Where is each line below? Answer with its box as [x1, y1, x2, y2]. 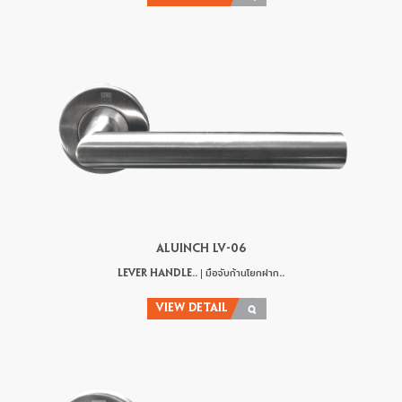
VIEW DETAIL [156, 303, 228, 315]
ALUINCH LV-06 [156, 244, 246, 256]
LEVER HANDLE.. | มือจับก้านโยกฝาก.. [118, 268, 284, 279]
